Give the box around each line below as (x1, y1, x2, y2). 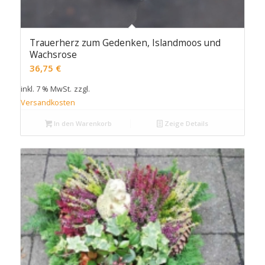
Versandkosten (20, 98, 75, 108)
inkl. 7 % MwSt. (20, 84, 72, 95)
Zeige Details (162, 119, 208, 128)
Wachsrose (29, 49, 77, 62)
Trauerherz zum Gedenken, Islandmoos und (29, 37, 221, 50)
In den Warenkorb (52, 119, 112, 128)
